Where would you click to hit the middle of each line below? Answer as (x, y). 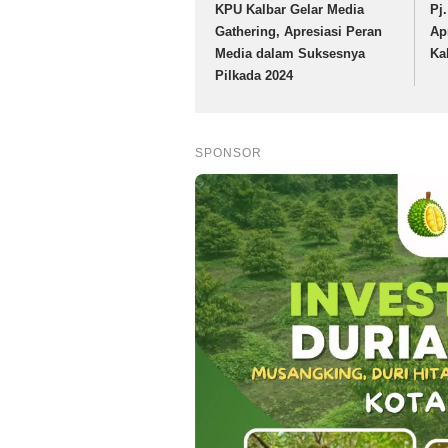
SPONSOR (228, 153)
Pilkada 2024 (254, 76)
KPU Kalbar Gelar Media (289, 10)
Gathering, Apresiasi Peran (298, 32)
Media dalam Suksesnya (290, 54)
